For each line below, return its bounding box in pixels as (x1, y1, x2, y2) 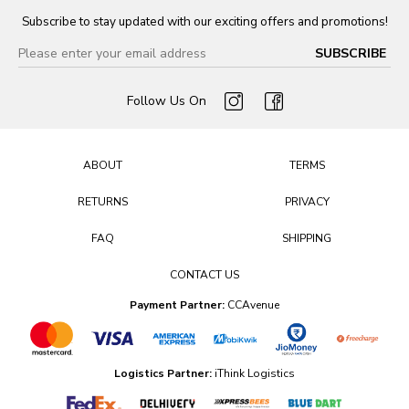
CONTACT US (170, 267, 239, 282)
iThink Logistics (215, 366, 295, 382)
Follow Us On (126, 91, 206, 110)
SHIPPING (282, 230, 331, 246)
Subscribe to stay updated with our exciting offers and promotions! (21, 12, 388, 30)
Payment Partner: (130, 297, 225, 312)
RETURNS (77, 194, 128, 209)
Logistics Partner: (114, 366, 215, 382)
